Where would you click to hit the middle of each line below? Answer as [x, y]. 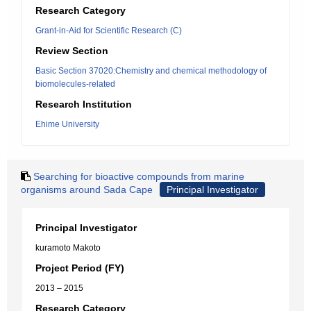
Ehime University [67, 124]
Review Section [72, 51]
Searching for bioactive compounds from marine [139, 176]
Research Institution [84, 104]
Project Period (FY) [80, 268]
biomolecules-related [75, 84]
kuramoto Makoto [68, 248]
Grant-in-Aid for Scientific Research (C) [109, 31]
